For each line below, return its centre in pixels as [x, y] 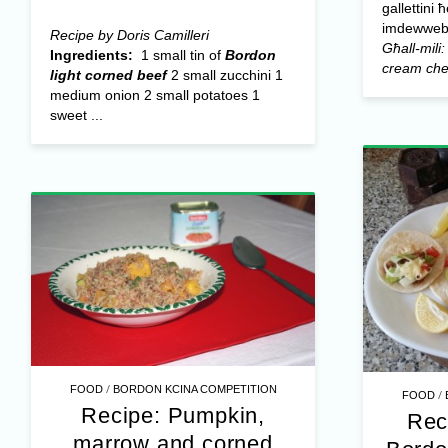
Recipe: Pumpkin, [173, 415]
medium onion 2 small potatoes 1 [154, 95]
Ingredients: [93, 55]
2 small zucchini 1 [224, 75]
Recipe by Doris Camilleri [129, 35]
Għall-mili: [413, 48]
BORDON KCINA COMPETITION [194, 388]
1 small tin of [180, 55]
